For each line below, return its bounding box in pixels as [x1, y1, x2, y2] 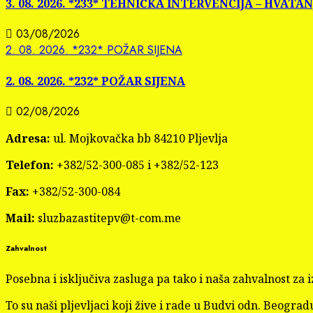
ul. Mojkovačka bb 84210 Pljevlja [50, 130, 228, 146]
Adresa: [6, 130, 50, 146]
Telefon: [6, 156, 54, 173]
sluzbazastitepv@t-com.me [35, 210, 181, 226]
